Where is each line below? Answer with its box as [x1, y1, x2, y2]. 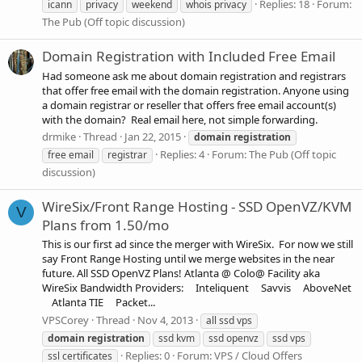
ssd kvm [158, 330, 195, 345]
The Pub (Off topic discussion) [42, 15, 185, 30]
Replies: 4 [160, 146, 204, 162]
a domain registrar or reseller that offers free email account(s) [42, 97, 336, 112]
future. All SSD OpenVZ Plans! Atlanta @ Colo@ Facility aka [42, 266, 320, 281]
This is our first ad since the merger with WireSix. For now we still [42, 237, 353, 252]
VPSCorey [42, 312, 89, 327]
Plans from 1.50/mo [42, 216, 169, 235]
